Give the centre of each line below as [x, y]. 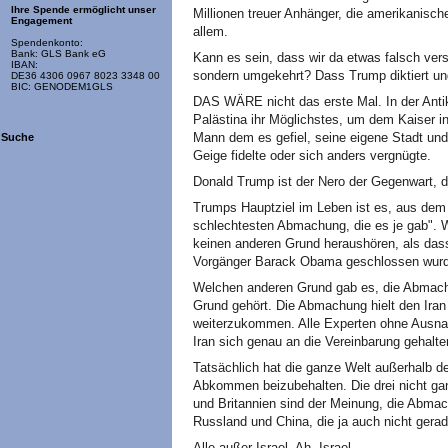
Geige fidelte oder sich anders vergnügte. [312, 155]
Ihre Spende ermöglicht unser [83, 10]
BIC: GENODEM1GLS [62, 87]
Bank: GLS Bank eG [58, 54]
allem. [210, 31]
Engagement [41, 21]
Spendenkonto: [47, 43]
